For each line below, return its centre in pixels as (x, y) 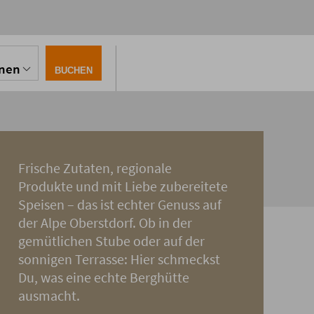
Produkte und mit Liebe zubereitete (123, 186)
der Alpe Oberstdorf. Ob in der (105, 223)
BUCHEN (74, 70)
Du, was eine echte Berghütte (104, 278)
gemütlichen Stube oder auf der (111, 241)
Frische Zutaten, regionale (95, 168)
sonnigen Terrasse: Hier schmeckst (119, 259)
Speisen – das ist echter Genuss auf (120, 205)
